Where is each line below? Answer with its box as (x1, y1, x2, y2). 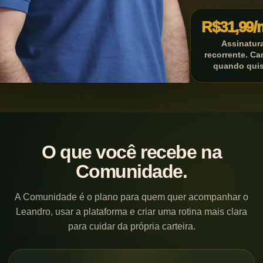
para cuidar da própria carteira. (68, 221, 195, 231)
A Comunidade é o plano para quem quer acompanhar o (15, 191, 248, 202)
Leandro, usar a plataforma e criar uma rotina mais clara (16, 206, 247, 217)
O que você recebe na (41, 141, 222, 163)
